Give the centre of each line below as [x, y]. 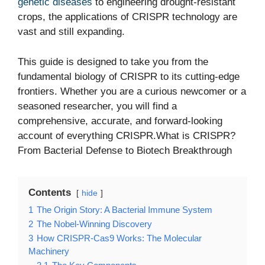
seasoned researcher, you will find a [97, 106]
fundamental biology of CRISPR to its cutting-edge [129, 76]
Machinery [49, 251]
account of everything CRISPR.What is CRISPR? [127, 135]
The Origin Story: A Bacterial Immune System [125, 209]
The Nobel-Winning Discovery [94, 224]
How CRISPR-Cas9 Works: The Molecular [119, 238]
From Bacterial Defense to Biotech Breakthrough [125, 150]
